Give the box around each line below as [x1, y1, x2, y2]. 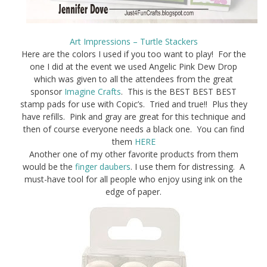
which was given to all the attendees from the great [34, 73, 233, 85]
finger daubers [74, 161, 131, 173]
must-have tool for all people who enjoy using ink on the [24, 173, 243, 185]
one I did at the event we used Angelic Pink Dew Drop [30, 61, 237, 73]
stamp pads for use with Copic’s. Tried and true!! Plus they [20, 98, 247, 110]
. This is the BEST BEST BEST [121, 86, 237, 98]
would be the [22, 161, 75, 173]
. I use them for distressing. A [130, 161, 245, 173]
